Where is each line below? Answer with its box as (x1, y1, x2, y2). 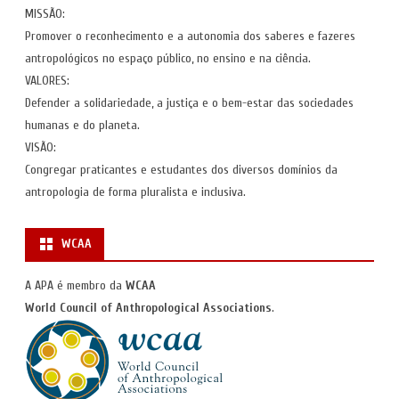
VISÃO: (25, 139, 56, 155)
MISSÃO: (25, 5, 65, 21)
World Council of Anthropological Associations (25, 299, 272, 315)
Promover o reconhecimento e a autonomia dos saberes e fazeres (25, 28, 355, 44)
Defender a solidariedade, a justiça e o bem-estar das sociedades (25, 94, 354, 110)
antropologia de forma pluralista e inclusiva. (25, 183, 246, 199)
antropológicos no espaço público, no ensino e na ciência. (25, 50, 311, 66)
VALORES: (25, 72, 69, 88)
